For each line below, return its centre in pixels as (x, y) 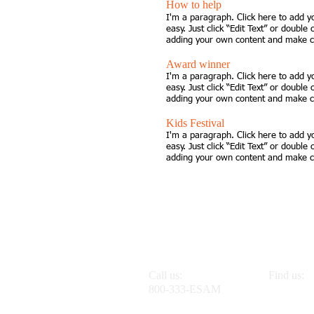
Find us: (288, 275)
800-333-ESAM (185, 289)
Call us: (165, 275)
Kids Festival (195, 123)
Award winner (198, 64)
